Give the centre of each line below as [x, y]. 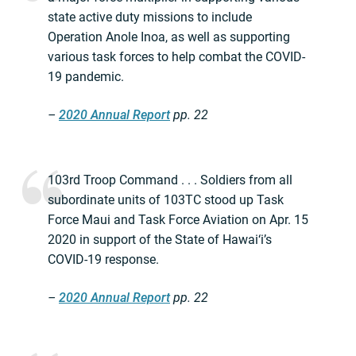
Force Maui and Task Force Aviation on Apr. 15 [178, 220]
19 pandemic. [86, 77]
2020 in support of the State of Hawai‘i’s [160, 240]
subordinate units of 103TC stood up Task [166, 200]
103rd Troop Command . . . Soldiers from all [170, 180]
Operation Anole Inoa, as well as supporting [169, 37]
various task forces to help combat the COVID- [176, 57]
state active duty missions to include [150, 17]
